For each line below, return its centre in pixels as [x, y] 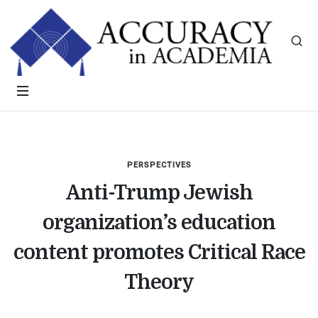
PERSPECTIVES [159, 165]
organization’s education [159, 223]
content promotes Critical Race [159, 253]
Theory [159, 283]
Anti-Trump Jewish [159, 193]
